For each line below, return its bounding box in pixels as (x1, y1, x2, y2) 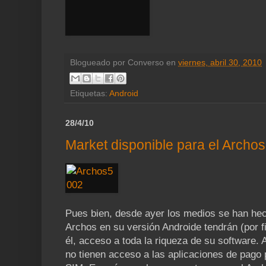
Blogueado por (70, 58, 128, 68)
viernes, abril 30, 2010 (178, 58, 262, 68)
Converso (128, 58, 164, 68)
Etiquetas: (70, 88, 109, 98)
